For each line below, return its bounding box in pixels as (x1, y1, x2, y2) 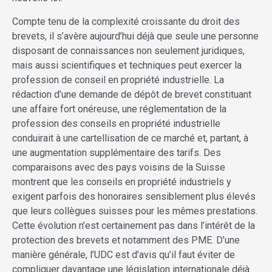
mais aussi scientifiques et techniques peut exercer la (12, 59, 242, 72)
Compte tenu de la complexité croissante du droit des (12, 16, 240, 28)
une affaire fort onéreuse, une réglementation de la (12, 103, 226, 115)
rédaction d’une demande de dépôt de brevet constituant (12, 89, 251, 101)
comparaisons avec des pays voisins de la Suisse (12, 161, 225, 174)
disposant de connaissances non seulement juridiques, (12, 45, 245, 57)
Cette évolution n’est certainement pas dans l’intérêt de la (12, 220, 255, 232)
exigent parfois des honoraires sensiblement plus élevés (12, 191, 256, 203)
